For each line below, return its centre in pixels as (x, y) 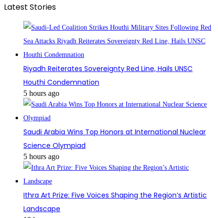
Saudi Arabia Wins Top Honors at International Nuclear (115, 132)
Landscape (42, 209)
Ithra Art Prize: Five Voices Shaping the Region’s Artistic (115, 195)
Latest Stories (30, 7)
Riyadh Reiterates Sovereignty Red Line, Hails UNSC (108, 69)
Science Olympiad (54, 146)
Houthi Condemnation (61, 82)
